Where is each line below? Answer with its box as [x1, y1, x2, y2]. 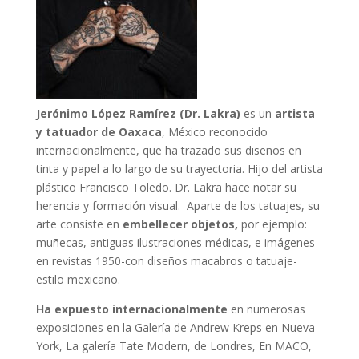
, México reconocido [161, 124, 268, 139]
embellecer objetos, [122, 216, 241, 232]
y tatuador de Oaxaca [35, 124, 162, 139]
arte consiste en [35, 216, 123, 232]
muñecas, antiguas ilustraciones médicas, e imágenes [35, 235, 315, 250]
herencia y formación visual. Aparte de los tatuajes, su [35, 198, 320, 213]
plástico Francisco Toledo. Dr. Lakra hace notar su [35, 179, 296, 195]
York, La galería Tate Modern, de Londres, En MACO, [35, 338, 312, 353]
